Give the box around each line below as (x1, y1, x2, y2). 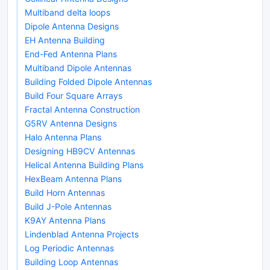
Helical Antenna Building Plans (24, 159, 143, 170)
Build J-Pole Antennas (24, 201, 111, 212)
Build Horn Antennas (24, 187, 105, 198)
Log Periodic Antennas (24, 242, 114, 253)
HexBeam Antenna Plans (24, 173, 122, 184)
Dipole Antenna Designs (24, 20, 119, 31)
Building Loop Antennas (24, 256, 118, 267)
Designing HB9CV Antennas (24, 145, 135, 156)
